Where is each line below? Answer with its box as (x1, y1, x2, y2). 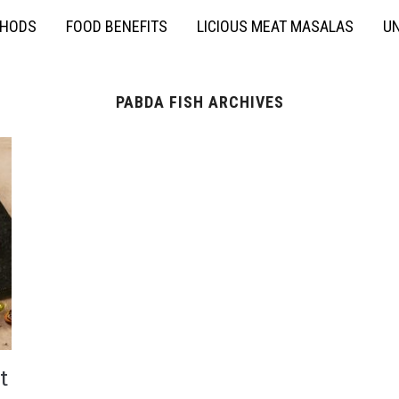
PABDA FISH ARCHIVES (115, 93, 284, 111)
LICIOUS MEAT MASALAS (197, 17, 354, 36)
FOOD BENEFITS (66, 17, 167, 36)
